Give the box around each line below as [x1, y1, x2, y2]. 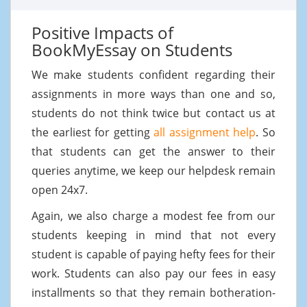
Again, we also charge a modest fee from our [32, 208, 275, 223]
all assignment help [153, 124, 256, 140]
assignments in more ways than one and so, [32, 86, 275, 101]
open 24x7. [32, 182, 88, 197]
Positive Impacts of [32, 21, 173, 44]
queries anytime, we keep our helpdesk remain [32, 162, 275, 178]
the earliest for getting [32, 124, 154, 140]
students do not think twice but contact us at [32, 105, 275, 121]
